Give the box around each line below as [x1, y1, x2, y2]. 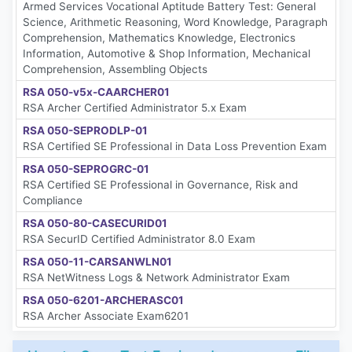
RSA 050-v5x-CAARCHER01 [23, 86, 170, 99]
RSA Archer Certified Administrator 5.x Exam [23, 101, 247, 115]
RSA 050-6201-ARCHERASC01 [23, 294, 184, 307]
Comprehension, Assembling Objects [23, 63, 207, 76]
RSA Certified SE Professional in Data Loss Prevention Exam [23, 140, 327, 153]
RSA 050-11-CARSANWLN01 [23, 255, 172, 269]
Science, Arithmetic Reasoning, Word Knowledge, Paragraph [23, 16, 328, 29]
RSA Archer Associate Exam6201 [23, 310, 189, 323]
